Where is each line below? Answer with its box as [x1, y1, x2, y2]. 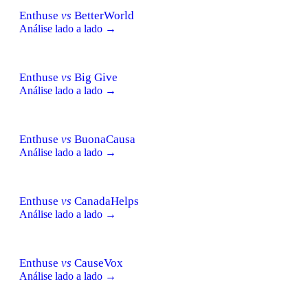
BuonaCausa [71, 132, 135, 146]
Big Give [71, 70, 118, 84]
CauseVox [71, 256, 123, 269]
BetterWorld [71, 8, 134, 22]
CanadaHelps [71, 194, 139, 208]
